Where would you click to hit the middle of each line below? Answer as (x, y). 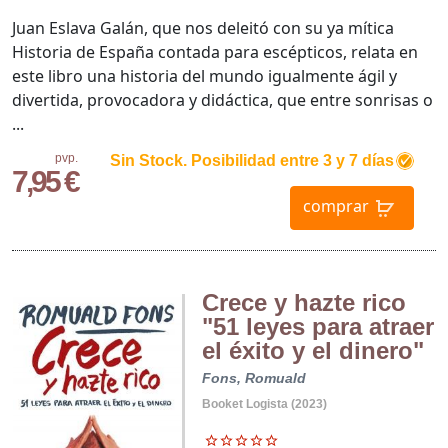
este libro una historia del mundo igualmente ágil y (204, 75)
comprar (335, 206)
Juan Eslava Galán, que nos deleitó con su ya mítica (203, 27)
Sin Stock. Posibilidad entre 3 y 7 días (251, 160)
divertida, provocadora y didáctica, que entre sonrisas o (222, 99)
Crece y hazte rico (303, 302)
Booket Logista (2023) (264, 403)
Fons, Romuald (253, 377)
